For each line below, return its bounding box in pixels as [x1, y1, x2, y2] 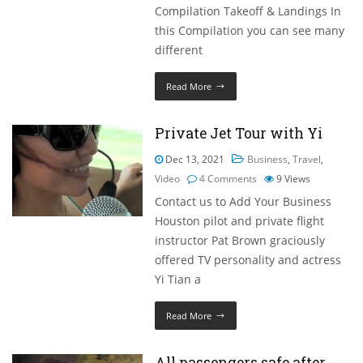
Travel [293, 152, 322, 167]
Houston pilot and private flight [155, 213, 325, 229]
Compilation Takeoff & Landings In [155, 3, 342, 19]
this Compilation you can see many [155, 23, 345, 39]
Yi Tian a [155, 271, 202, 288]
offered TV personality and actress [155, 252, 342, 268]
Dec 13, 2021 [163, 152, 225, 167]
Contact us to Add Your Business [155, 194, 332, 210]
